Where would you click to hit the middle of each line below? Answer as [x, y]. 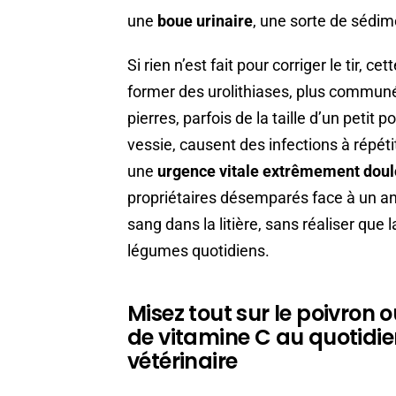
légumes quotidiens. [198, 251]
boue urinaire [205, 21]
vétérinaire [183, 362]
